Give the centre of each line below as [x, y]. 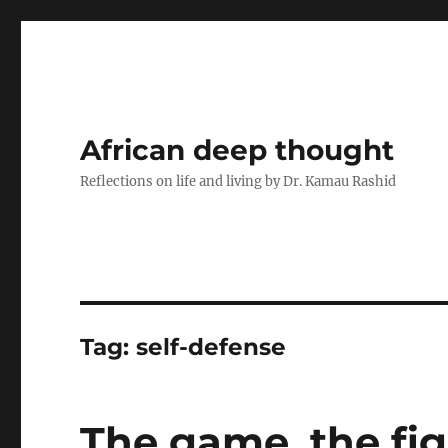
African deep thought [237, 150]
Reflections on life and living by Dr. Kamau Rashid [238, 181]
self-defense [211, 347]
